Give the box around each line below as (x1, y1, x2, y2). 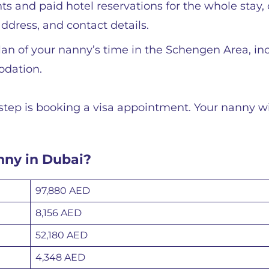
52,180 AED (35, 229, 88, 241)
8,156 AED (35, 207, 82, 219)
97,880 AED (35, 185, 90, 196)
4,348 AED (35, 252, 85, 263)
